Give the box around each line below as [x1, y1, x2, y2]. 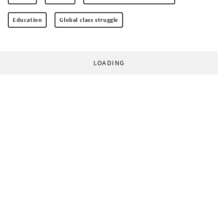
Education [13, 16, 42, 23]
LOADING [93, 58, 125, 67]
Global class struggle [59, 16, 119, 23]
